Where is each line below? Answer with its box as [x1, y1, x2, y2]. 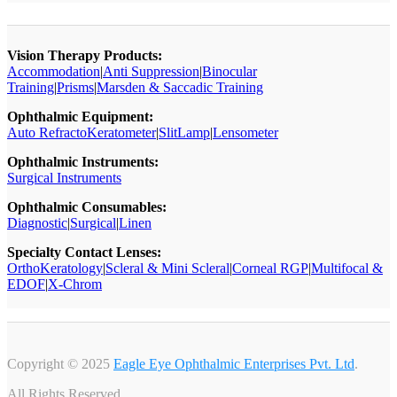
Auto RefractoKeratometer [7, 125, 156, 141]
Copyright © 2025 [7, 356, 113, 372]
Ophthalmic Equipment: [7, 109, 153, 125]
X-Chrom [48, 276, 102, 292]
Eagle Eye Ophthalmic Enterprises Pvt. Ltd [113, 356, 354, 372]
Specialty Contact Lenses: [7, 245, 161, 261]
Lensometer [213, 125, 278, 141]
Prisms [57, 80, 94, 96]
